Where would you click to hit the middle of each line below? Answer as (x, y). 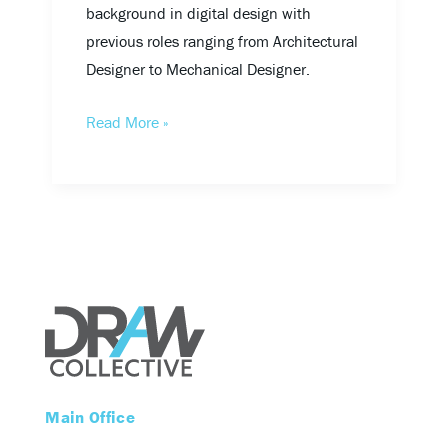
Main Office (90, 417)
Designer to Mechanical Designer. (197, 68)
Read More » (127, 122)
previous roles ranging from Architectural (221, 40)
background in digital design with (198, 12)
